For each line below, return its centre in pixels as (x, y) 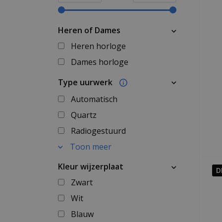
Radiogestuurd (98, 131)
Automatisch (94, 99)
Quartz (83, 115)
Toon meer (90, 147)
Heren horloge (98, 46)
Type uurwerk (86, 82)
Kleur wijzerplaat (91, 166)
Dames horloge (99, 62)
